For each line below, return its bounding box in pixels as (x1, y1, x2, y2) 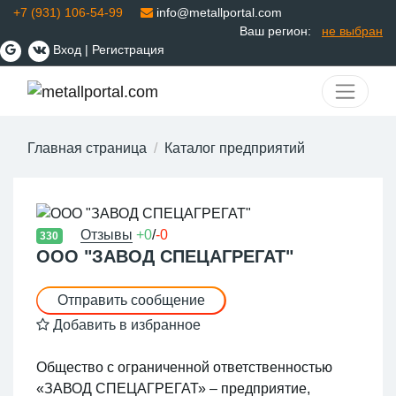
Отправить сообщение (57, 293, 205, 308)
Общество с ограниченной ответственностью (35, 360, 332, 376)
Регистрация (92, 42, 164, 57)
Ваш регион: (240, 24, 311, 38)
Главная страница (27, 141, 147, 156)
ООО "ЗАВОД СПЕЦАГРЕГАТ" (35, 247, 293, 267)
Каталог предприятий (164, 141, 305, 156)
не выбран (322, 24, 383, 38)
